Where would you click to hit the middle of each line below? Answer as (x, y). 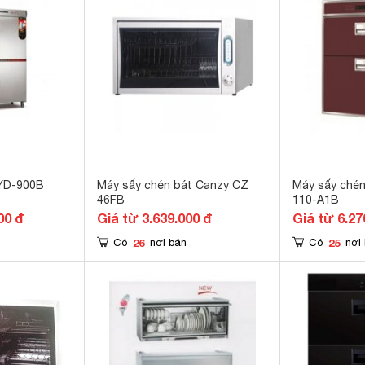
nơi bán (168, 242)
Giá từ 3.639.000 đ (154, 218)
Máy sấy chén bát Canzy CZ (173, 185)
